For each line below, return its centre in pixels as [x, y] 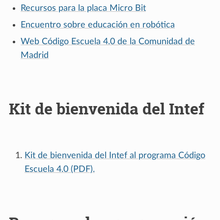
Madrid [35, 55]
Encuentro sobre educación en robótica [98, 25]
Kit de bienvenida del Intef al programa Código [115, 155]
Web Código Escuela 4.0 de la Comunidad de [108, 41]
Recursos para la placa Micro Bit [83, 8]
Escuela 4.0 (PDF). [60, 169]
